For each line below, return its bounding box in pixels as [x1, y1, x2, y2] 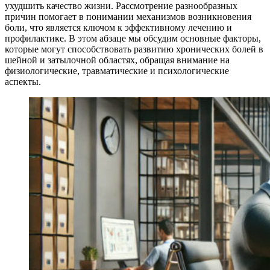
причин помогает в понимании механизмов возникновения [5, 11, 251, 22]
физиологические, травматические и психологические [5, 65, 229, 76]
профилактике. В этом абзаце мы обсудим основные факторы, [5, 33, 261, 43]
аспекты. [5, 76, 41, 87]
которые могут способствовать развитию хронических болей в [5, 43, 263, 54]
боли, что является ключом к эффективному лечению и [5, 22, 232, 33]
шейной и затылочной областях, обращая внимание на [5, 54, 230, 65]
